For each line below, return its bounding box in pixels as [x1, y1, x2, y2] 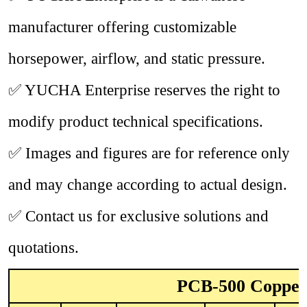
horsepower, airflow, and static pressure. [8, 49, 265, 68]
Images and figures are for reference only [21, 144, 290, 162]
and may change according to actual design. [8, 175, 287, 194]
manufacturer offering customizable [8, 18, 236, 36]
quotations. [8, 238, 79, 257]
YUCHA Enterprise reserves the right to [21, 81, 280, 99]
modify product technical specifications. [8, 112, 263, 131]
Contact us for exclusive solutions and [21, 207, 269, 225]
